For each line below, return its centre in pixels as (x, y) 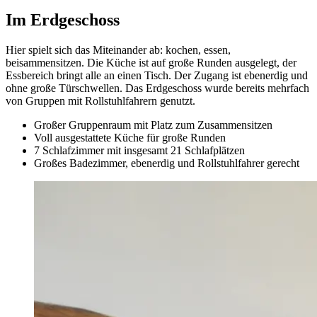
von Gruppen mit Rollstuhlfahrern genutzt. (100, 100)
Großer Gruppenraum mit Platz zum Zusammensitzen (153, 125)
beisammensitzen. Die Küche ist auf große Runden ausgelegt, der (151, 62)
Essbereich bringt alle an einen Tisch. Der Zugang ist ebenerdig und (157, 75)
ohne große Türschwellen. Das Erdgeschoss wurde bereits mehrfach (157, 88)
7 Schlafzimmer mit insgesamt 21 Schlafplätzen (139, 150)
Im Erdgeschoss (63, 19)
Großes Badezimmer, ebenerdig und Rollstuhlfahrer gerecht (167, 163)
